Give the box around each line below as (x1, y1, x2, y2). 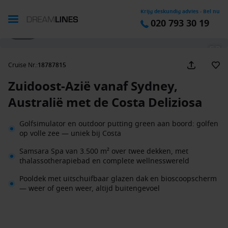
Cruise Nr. (8, 61, 36, 70)
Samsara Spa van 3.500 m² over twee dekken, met (19, 146, 188, 157)
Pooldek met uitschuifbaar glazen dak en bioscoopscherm (19, 174, 217, 184)
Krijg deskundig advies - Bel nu (140, 8, 220, 15)
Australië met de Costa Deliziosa (8, 94, 202, 112)
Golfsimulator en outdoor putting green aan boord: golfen (19, 119, 218, 129)
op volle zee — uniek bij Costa (19, 128, 121, 139)
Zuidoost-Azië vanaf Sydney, (8, 77, 178, 96)
